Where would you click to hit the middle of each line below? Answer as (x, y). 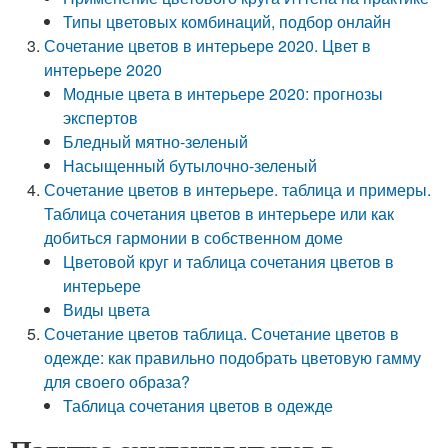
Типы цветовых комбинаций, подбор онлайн (227, 21)
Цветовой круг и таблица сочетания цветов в (229, 261)
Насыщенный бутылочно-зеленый (190, 165)
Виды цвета (107, 309)
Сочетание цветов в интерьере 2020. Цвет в (208, 45)
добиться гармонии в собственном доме (194, 237)
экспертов (101, 117)
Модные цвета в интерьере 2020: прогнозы (223, 93)
